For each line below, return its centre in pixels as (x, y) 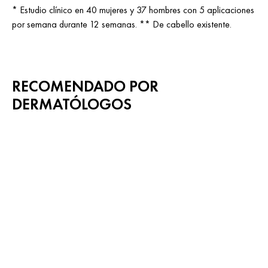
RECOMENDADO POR (85, 86)
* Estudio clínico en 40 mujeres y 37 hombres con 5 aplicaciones (133, 10)
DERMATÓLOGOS (72, 104)
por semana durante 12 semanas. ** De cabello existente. (122, 24)
